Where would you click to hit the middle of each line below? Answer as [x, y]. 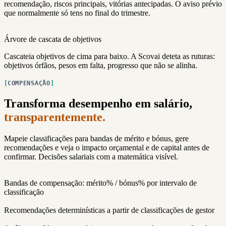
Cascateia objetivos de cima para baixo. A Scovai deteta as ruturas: [109, 56]
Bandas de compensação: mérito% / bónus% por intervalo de [100, 183]
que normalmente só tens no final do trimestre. [77, 13]
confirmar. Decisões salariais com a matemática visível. [91, 157]
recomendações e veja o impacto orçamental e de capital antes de [107, 148]
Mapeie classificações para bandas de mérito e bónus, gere [96, 139]
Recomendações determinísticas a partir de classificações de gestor [109, 210]
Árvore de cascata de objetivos [53, 39]
